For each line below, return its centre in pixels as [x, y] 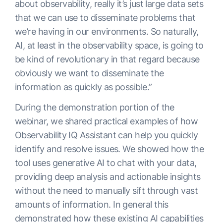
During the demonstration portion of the [95, 108]
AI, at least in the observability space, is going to [109, 46]
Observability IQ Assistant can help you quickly [107, 135]
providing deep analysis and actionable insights [108, 177]
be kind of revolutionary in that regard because [107, 59]
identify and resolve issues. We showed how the [110, 149]
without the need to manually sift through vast [107, 191]
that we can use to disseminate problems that [105, 18]
